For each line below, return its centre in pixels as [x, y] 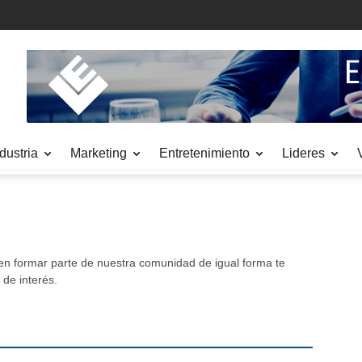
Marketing [99, 153]
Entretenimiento [204, 153]
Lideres [303, 153]
